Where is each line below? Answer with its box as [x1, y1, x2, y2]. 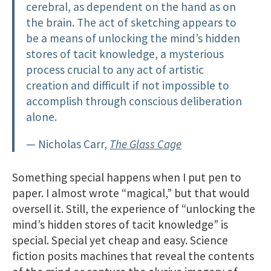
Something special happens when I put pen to [12, 169, 241, 184]
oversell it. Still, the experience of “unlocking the [12, 201, 255, 216]
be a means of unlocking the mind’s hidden [26, 30, 241, 45]
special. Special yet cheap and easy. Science [12, 232, 228, 247]
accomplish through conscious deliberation [26, 93, 243, 108]
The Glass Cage [109, 136, 182, 151]
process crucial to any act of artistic [26, 62, 204, 77]
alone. [26, 109, 57, 124]
